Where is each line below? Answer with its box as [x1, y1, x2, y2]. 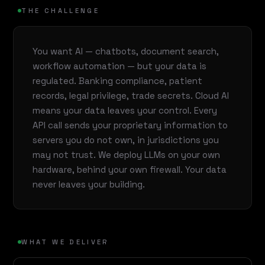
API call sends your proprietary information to [33, 119, 228, 131]
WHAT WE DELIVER [21, 237, 109, 246]
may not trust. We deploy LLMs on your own [33, 149, 221, 161]
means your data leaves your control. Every [33, 105, 218, 117]
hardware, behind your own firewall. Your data [33, 164, 227, 176]
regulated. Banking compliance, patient [33, 75, 203, 87]
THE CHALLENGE [21, 7, 100, 15]
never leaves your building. [33, 179, 146, 190]
